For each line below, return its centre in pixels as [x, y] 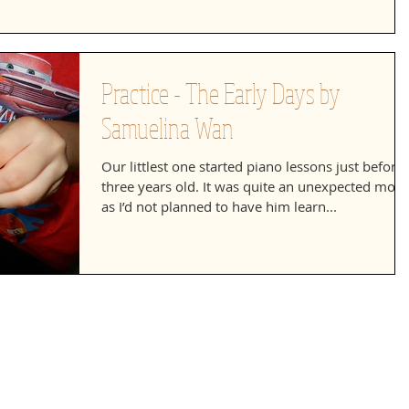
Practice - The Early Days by [221, 93]
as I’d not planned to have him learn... [219, 206]
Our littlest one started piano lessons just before [252, 166]
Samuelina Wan [168, 127]
